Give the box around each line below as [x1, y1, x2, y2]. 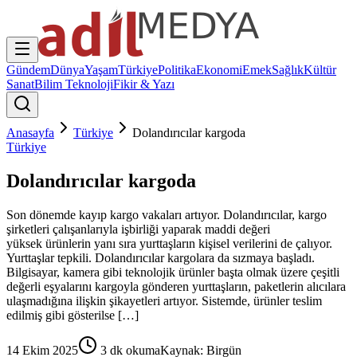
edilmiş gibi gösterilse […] [6, 308, 139, 322]
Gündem [6, 63, 50, 76]
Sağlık [272, 63, 304, 76]
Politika [158, 63, 196, 76]
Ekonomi [196, 63, 242, 76]
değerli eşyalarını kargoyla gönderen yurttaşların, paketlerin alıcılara [6, 279, 346, 293]
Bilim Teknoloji [34, 77, 113, 91]
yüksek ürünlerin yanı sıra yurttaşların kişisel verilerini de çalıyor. [6, 236, 332, 250]
